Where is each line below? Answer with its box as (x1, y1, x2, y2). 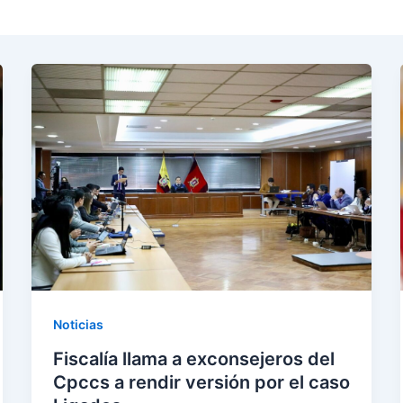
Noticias (52, 317, 103, 333)
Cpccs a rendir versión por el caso (52, 372, 350, 394)
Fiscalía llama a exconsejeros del (52, 348, 335, 371)
